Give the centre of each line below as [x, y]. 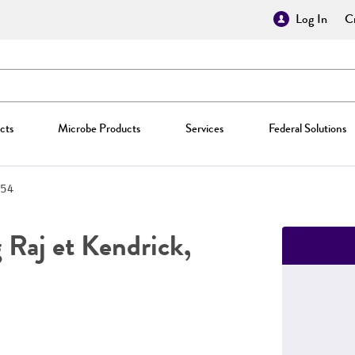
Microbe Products [99, 128]
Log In [311, 19]
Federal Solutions [307, 128]
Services [204, 128]
